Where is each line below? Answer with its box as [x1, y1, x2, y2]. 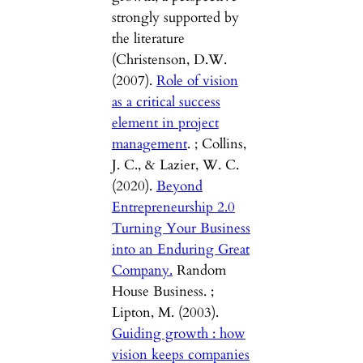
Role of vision [156, 71, 238, 91]
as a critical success [111, 92, 220, 112]
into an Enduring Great [111, 240, 250, 259]
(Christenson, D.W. [111, 50, 227, 70]
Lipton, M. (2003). [111, 303, 219, 322]
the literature [111, 29, 185, 49]
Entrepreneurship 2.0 [111, 198, 235, 217]
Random [172, 261, 226, 280]
